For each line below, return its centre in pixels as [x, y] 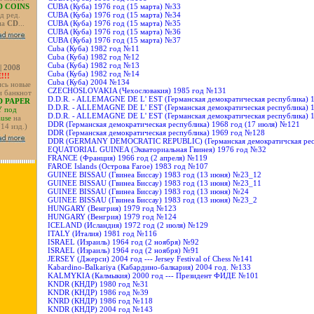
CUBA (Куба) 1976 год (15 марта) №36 [115, 31]
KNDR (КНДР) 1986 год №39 [98, 292]
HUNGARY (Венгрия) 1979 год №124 [112, 216]
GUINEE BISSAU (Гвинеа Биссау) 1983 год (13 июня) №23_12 [155, 174]
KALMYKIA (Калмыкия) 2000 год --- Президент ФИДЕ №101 [153, 275]
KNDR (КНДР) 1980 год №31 [98, 284]
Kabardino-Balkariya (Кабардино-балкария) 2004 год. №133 [150, 267]
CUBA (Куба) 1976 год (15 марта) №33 [115, 6]
